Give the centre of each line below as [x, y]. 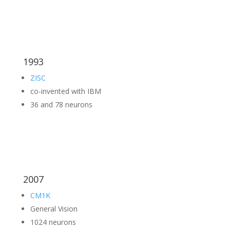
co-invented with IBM [65, 91]
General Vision [54, 209]
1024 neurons [53, 222]
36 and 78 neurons [61, 104]
